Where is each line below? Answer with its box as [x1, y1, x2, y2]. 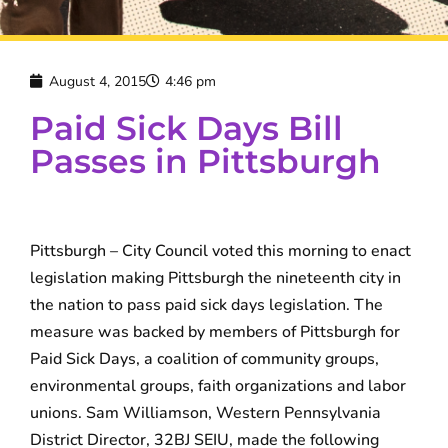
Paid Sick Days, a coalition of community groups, [30, 347, 379, 370]
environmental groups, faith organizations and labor [30, 374, 406, 397]
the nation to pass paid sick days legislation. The [30, 293, 383, 316]
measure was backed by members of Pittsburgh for [30, 320, 400, 343]
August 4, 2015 [49, 71, 146, 91]
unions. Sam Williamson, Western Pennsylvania [30, 401, 381, 424]
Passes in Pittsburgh [30, 140, 381, 181]
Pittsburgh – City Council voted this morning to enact [30, 239, 411, 262]
